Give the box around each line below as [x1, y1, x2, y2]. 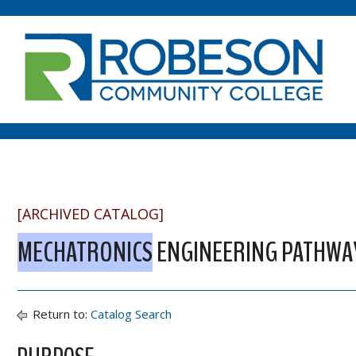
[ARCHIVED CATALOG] [17, 204, 164, 223]
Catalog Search [91, 306, 172, 322]
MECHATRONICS [17, 233, 153, 272]
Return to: [29, 306, 91, 322]
